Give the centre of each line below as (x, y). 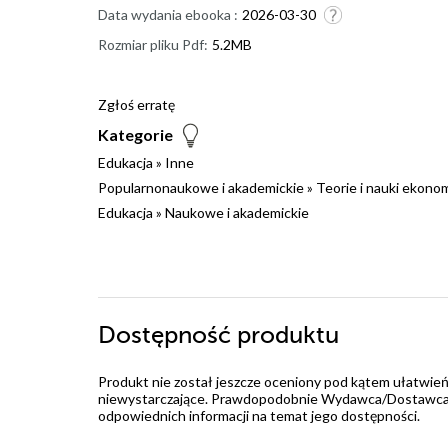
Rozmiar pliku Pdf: (153, 45)
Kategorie (135, 135)
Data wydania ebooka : (168, 15)
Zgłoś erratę (136, 105)
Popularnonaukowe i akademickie (201, 188)
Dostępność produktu (218, 336)
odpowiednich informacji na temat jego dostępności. (259, 416)
